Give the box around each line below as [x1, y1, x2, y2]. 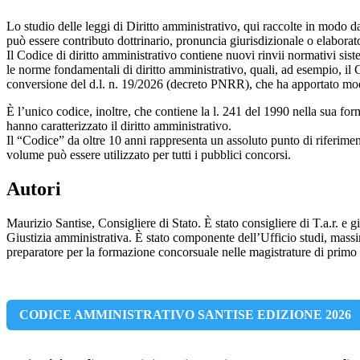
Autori [6, 178, 61, 199]
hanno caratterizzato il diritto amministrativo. [6, 118, 231, 133]
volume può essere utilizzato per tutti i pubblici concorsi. [6, 147, 291, 162]
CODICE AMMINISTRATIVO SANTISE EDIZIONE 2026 [19, 307, 351, 321]
